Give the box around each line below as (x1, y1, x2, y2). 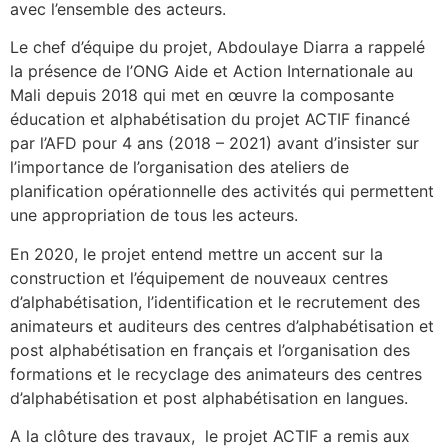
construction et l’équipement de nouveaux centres (10, 267, 388, 288)
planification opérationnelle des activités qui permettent (10, 181, 434, 202)
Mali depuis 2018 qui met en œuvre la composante (10, 85, 394, 106)
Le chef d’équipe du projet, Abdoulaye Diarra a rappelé (10, 37, 425, 58)
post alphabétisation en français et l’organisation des (10, 339, 410, 360)
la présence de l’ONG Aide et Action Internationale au (10, 61, 413, 82)
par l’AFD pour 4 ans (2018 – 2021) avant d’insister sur (10, 133, 419, 154)
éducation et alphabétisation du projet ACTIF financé (10, 109, 410, 130)
